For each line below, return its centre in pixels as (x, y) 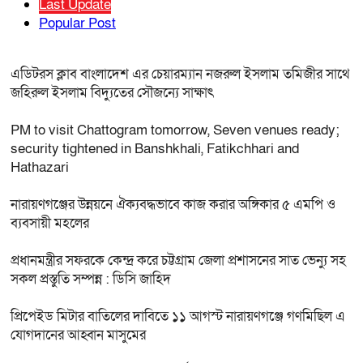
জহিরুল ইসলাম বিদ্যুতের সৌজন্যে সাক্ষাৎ (112, 92)
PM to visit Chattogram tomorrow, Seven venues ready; (175, 130)
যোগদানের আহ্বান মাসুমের (78, 335)
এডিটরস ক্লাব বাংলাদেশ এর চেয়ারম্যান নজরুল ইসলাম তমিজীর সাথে (180, 74)
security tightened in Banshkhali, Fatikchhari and (155, 148)
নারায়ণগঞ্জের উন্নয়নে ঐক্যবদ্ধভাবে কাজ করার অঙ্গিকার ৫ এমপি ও (173, 204)
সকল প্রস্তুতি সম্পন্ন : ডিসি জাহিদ (91, 279)
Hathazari (40, 167)
